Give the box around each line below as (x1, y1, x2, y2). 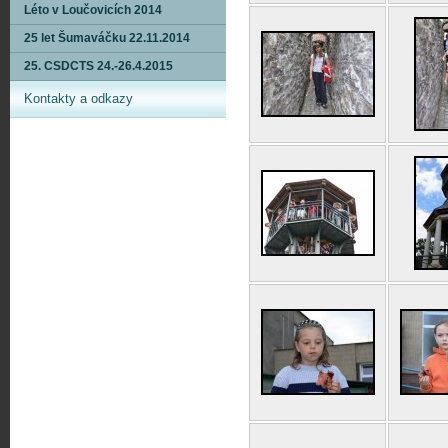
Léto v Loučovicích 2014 (24, 3, 162, 17)
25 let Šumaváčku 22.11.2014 (24, 31, 190, 45)
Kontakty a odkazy (24, 91, 133, 106)
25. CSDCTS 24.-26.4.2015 (24, 59, 173, 73)
